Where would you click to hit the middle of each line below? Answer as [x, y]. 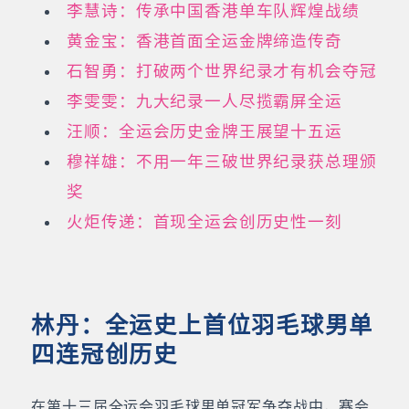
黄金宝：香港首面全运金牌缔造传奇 [204, 41]
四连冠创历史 [105, 354]
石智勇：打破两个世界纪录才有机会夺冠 [222, 71]
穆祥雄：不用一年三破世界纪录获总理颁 [222, 161]
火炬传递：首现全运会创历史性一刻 [204, 221]
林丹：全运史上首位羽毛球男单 [203, 325]
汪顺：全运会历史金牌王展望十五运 [204, 131]
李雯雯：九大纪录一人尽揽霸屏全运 [204, 101]
